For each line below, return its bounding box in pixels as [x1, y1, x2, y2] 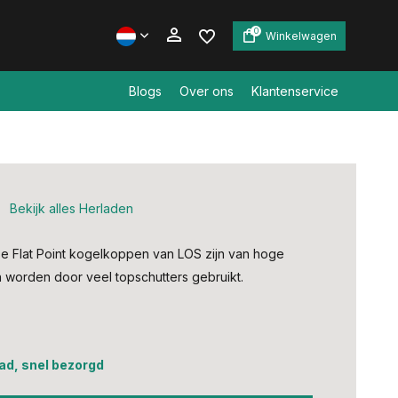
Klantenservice [251, 84, 338, 99]
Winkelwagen [266, 28, 337, 43]
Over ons [179, 84, 234, 99]
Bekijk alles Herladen [9, 201, 133, 216]
